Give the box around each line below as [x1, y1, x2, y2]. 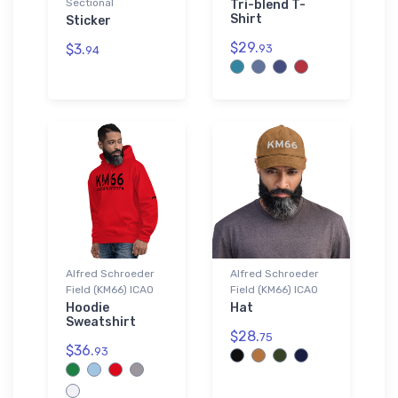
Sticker [66, 12, 111, 28]
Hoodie [66, 299, 109, 315]
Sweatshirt [66, 314, 136, 330]
